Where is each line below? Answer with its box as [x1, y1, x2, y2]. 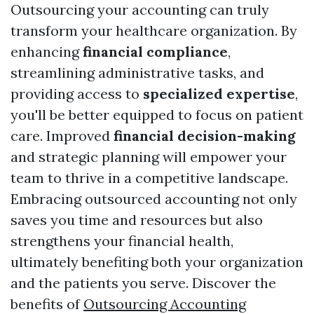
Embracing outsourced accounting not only [11, 190, 297, 208]
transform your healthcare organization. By [11, 22, 297, 40]
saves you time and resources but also [11, 211, 263, 229]
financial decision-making [114, 127, 296, 145]
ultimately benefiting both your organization [11, 253, 303, 271]
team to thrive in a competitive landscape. [11, 169, 288, 187]
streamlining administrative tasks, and [11, 64, 264, 82]
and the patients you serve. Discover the [11, 274, 276, 292]
